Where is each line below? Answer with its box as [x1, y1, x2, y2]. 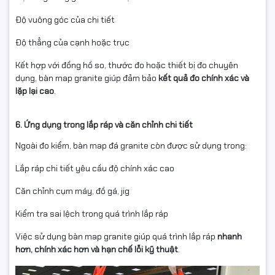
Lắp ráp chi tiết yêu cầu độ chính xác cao [15, 162, 174, 174]
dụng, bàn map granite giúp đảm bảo [15, 72, 158, 83]
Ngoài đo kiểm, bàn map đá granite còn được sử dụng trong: [15, 139, 247, 151]
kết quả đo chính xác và [158, 72, 249, 83]
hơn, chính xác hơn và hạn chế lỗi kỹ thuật [15, 243, 178, 255]
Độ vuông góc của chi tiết [15, 14, 115, 25]
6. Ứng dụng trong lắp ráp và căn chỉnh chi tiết [15, 118, 193, 130]
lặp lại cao [15, 85, 54, 96]
